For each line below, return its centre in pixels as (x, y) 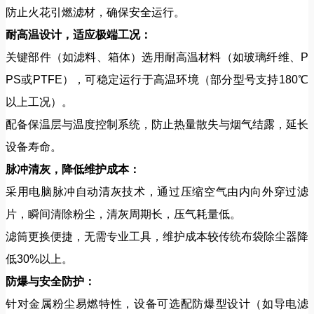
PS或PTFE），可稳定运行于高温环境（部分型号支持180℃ (157, 79)
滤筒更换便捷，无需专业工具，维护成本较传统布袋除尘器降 (157, 236)
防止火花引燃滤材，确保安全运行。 (95, 12)
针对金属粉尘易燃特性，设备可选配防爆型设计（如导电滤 (157, 303)
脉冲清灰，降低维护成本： (73, 169)
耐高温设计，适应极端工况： (78, 34)
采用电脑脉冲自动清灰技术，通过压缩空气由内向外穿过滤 (157, 191)
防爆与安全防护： (50, 281)
